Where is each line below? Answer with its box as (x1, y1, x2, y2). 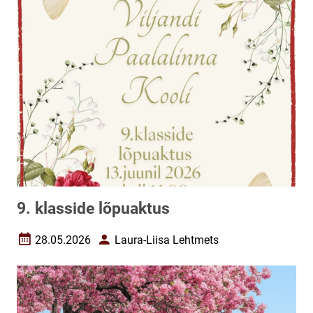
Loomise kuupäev (16, 238, 103, 252)
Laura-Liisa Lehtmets (115, 233, 219, 247)
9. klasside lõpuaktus (17, 199, 170, 218)
